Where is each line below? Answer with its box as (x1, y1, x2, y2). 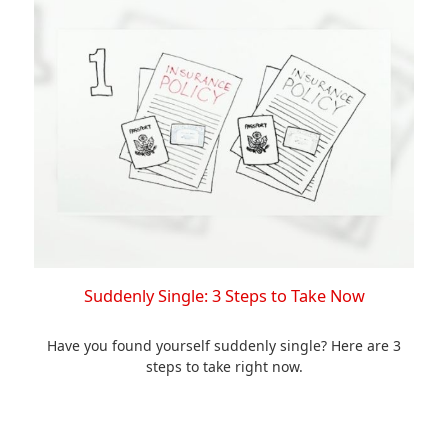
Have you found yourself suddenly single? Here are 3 (47, 336, 401, 356)
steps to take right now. (145, 357, 303, 377)
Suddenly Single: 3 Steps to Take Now (83, 285, 365, 308)
